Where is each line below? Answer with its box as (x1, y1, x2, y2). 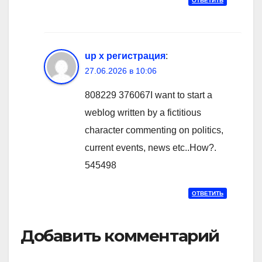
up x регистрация (85, 51, 166, 61)
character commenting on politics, (85, 125, 223, 136)
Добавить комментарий (20, 226, 219, 246)
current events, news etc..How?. (85, 143, 216, 153)
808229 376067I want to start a (85, 90, 212, 101)
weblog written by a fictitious (85, 108, 201, 118)
